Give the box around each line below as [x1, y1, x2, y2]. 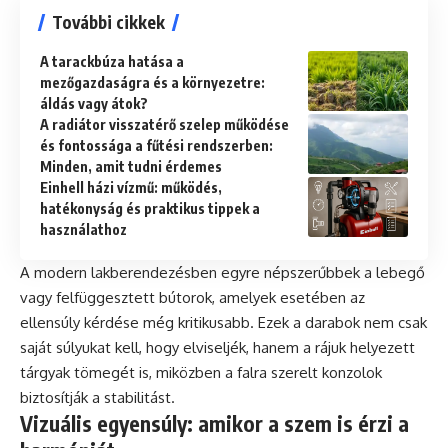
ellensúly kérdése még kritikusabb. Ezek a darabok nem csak [20, 313, 427, 333]
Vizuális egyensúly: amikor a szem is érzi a [20, 410, 409, 438]
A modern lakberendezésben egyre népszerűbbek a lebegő [20, 263, 425, 283]
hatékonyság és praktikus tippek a [40, 200, 260, 218]
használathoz [40, 221, 127, 239]
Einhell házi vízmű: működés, [40, 179, 222, 197]
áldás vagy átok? [40, 95, 148, 113]
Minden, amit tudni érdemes [40, 158, 222, 176]
